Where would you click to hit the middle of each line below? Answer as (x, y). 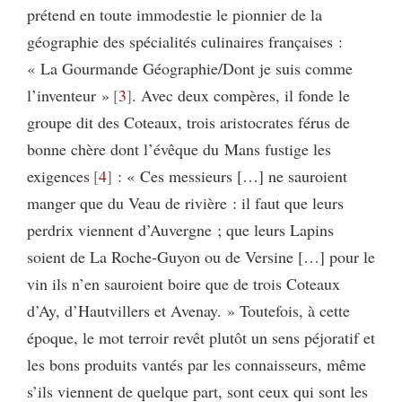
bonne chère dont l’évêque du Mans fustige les (179, 149)
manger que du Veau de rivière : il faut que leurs (185, 202)
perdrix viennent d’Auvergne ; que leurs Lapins (180, 229)
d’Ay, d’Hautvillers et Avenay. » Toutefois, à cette (188, 310)
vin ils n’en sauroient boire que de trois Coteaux (184, 283)
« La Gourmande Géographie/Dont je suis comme (190, 68)
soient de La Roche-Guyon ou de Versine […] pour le (201, 256)
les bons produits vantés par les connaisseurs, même (197, 364)
